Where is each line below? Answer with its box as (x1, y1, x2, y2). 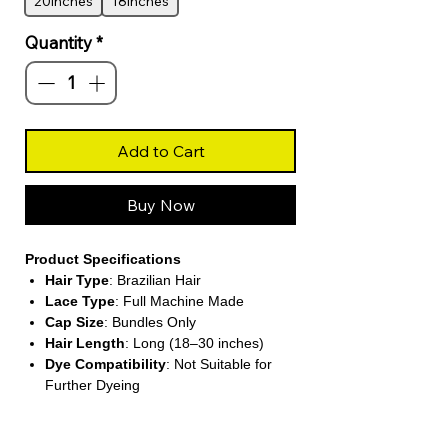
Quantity (25, 32, 92, 54)
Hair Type (45, 271, 109, 288)
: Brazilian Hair (109, 271, 201, 288)
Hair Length (45, 334, 125, 351)
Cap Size (45, 313, 104, 330)
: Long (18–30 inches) (125, 334, 264, 351)
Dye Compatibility (45, 355, 166, 372)
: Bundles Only (104, 313, 196, 330)
